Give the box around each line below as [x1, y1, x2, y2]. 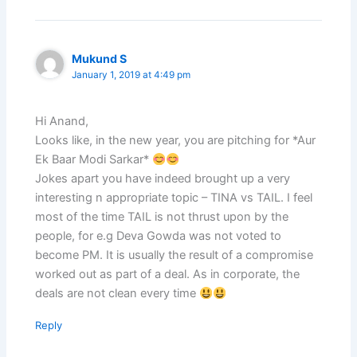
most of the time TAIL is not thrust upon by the [35, 210, 289, 225]
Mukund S [72, 52, 127, 66]
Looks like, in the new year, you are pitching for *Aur [35, 133, 316, 148]
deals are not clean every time [35, 286, 200, 301]
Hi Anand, [35, 114, 89, 129]
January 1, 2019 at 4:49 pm [72, 69, 191, 81]
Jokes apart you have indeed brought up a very [35, 171, 291, 186]
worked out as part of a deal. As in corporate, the [35, 267, 300, 282]
